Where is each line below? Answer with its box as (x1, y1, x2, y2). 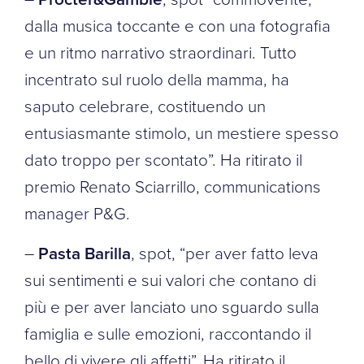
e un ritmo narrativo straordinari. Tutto (24, 40, 297, 63)
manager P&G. (24, 201, 130, 224)
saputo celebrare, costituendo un (24, 93, 266, 117)
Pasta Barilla (38, 240, 131, 265)
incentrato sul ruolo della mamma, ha (24, 67, 289, 90)
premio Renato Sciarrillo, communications (24, 174, 321, 197)
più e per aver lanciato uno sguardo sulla (24, 294, 319, 318)
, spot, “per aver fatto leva (131, 240, 318, 264)
